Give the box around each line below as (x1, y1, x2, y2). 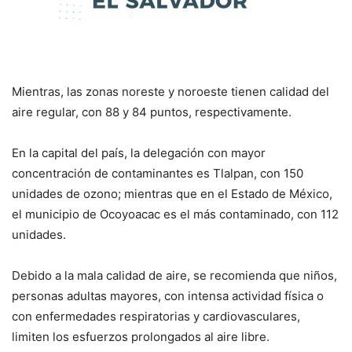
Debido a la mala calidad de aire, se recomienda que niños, (12, 267, 337, 283)
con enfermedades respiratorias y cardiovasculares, (12, 308, 300, 324)
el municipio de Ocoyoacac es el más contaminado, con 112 (12, 206, 339, 222)
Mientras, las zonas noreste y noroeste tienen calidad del (12, 83, 329, 99)
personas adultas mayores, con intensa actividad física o (12, 288, 324, 303)
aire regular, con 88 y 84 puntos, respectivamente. (12, 104, 291, 119)
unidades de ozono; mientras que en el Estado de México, (12, 185, 332, 201)
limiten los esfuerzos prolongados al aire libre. (12, 328, 269, 344)
